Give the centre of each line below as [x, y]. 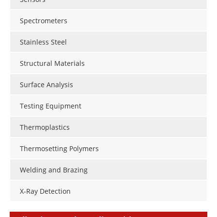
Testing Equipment [51, 106]
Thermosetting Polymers [59, 149]
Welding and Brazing [54, 170]
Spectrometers [44, 21]
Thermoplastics [45, 127]
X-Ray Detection [45, 191]
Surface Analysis [46, 85]
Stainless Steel [43, 42]
